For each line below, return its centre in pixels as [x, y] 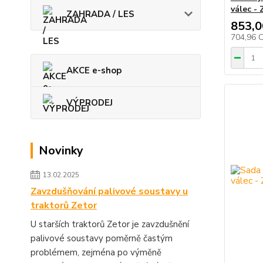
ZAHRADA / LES [100, 14]
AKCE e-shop [94, 71]
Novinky [61, 151]
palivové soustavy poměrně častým [102, 239]
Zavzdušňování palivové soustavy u [109, 192]
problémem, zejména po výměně [96, 253]
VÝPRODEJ [90, 103]
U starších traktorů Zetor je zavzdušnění [110, 225]
